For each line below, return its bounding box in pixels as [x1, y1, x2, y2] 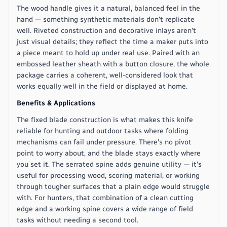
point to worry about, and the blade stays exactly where [17, 148, 201, 158]
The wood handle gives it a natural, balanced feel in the [17, 4, 200, 13]
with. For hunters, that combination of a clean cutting [17, 193, 194, 202]
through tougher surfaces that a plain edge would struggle [17, 182, 210, 191]
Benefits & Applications [17, 98, 95, 107]
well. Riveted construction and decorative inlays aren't [17, 26, 196, 35]
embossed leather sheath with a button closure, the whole [17, 59, 209, 68]
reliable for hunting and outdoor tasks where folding [17, 126, 188, 135]
